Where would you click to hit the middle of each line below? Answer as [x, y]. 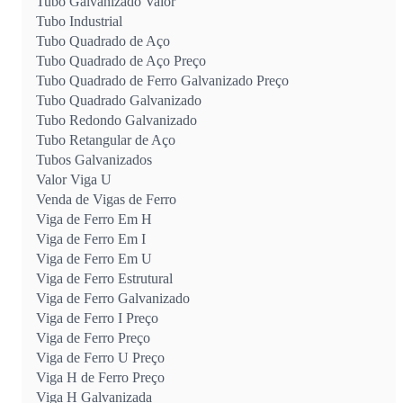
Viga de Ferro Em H [94, 219]
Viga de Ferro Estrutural [104, 278]
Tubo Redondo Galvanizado [116, 120]
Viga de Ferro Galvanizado [113, 298]
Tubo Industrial [79, 21]
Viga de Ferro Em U [94, 258]
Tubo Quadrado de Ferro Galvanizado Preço [162, 80]
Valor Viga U [74, 179]
